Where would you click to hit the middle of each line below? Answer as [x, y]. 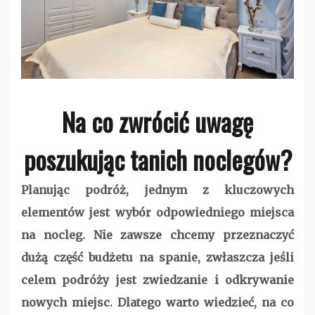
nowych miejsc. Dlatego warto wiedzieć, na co [157, 303]
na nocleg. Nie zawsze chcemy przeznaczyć [157, 235]
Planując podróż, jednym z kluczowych [157, 190]
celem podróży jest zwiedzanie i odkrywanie [157, 280]
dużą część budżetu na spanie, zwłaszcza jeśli [157, 258]
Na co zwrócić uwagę [157, 122]
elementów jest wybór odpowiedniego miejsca [157, 213]
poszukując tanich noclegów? [157, 160]
